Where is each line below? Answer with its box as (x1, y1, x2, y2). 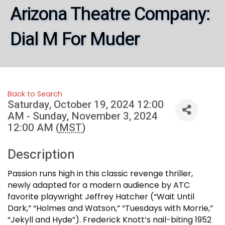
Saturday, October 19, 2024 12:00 (8, 96, 164, 113)
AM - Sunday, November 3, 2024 (8, 108, 158, 124)
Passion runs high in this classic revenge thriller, (8, 167, 193, 179)
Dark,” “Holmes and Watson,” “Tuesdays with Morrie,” (8, 202, 213, 214)
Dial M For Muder (10, 26, 140, 53)
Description (8, 145, 75, 164)
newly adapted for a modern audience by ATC (8, 179, 190, 191)
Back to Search (8, 88, 62, 99)
